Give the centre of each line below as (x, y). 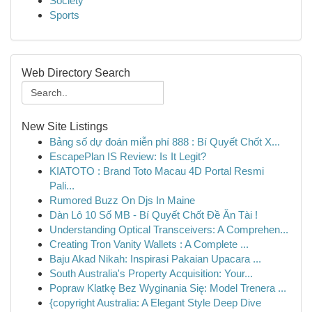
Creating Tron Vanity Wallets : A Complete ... (149, 244)
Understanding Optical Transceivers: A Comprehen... (169, 229)
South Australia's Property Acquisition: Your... (151, 273)
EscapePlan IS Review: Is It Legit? (128, 156)
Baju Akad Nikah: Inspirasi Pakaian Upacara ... (155, 259)
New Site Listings (65, 126)
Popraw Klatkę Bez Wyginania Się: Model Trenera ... (168, 288)
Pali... (62, 186)
